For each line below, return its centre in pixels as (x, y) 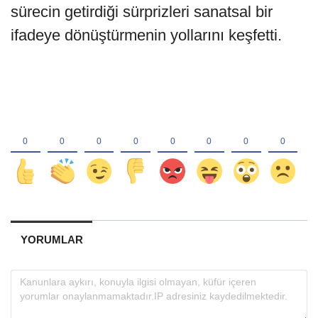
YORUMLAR (51, 239)
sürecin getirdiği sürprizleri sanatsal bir (142, 12)
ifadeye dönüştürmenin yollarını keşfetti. (146, 35)
